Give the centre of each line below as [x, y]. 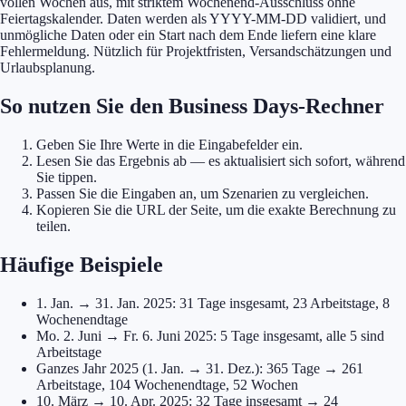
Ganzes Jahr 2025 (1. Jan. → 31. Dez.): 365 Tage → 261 [200, 368]
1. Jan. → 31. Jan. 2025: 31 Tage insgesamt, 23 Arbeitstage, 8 [213, 303]
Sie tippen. [67, 177]
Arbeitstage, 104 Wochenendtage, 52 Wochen [167, 384]
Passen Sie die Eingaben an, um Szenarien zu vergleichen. [203, 193]
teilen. [53, 226]
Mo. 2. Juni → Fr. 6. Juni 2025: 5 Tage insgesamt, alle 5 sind [210, 335]
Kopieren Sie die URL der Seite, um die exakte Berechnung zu [216, 209]
